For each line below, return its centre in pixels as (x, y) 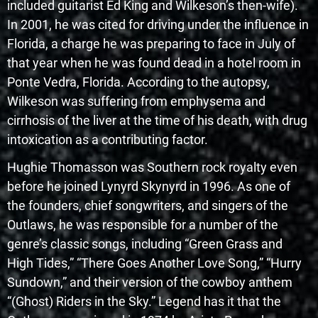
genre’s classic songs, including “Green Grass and (145, 244)
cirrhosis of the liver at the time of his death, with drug (157, 121)
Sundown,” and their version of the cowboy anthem (150, 283)
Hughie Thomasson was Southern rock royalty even (152, 168)
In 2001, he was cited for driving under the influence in (158, 25)
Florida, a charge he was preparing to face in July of (151, 44)
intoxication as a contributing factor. (108, 140)
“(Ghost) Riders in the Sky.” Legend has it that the (144, 302)
